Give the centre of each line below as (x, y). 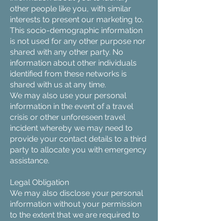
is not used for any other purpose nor (78, 41)
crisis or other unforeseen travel (68, 117)
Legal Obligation (39, 182)
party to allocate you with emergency (78, 150)
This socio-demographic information (76, 30)
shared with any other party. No (67, 52)
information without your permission (76, 204)
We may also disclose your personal (76, 193)
